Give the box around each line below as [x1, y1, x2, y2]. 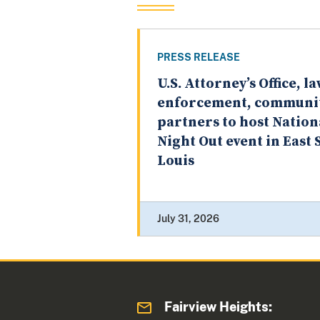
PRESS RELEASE [157, 51, 240, 64]
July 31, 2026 [157, 213, 219, 225]
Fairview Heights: [164, 299, 273, 315]
